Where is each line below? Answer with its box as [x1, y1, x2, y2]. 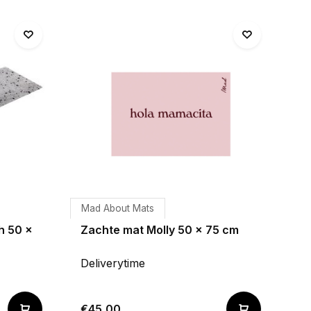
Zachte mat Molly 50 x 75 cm [81, 223, 239, 237]
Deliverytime [81, 256, 145, 270]
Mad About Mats [81, 203, 154, 214]
